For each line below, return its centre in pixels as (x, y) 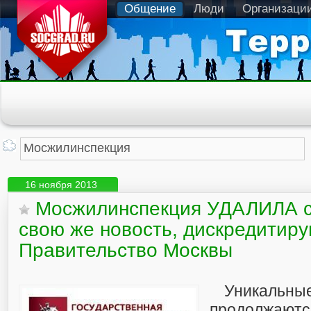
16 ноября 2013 (61, 185)
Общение (150, 9)
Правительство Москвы (126, 250)
